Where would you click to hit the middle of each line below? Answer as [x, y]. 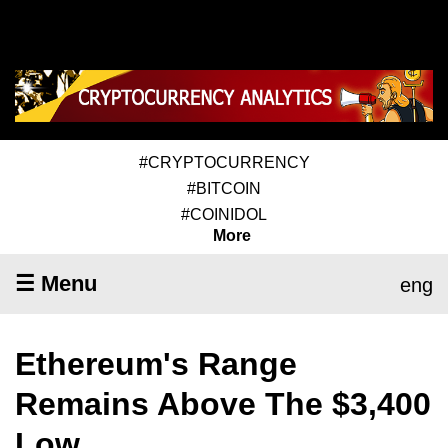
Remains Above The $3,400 [223, 403]
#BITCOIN [224, 188]
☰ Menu [56, 283]
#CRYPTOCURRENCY [224, 162]
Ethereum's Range [156, 363]
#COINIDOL [224, 214]
